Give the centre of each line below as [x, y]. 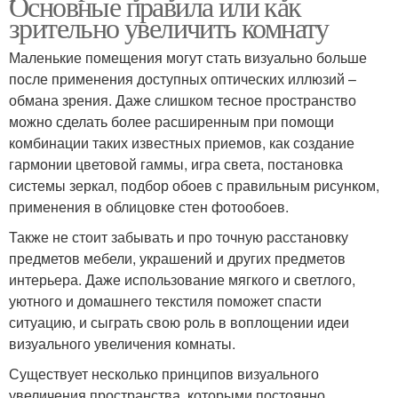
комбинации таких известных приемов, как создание [182, 143]
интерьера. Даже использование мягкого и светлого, [182, 280]
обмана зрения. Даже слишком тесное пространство [183, 100]
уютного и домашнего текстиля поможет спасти [165, 301]
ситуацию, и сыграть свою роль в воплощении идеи [179, 322]
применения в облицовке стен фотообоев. [149, 207]
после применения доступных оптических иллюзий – [183, 79]
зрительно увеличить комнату [169, 28]
